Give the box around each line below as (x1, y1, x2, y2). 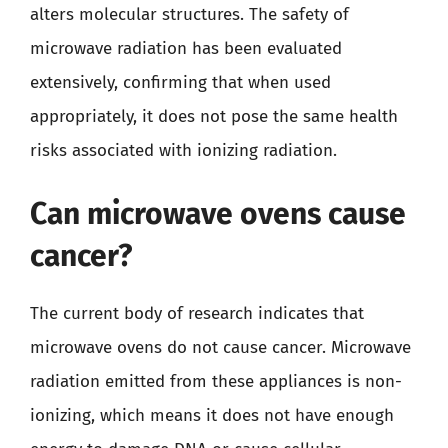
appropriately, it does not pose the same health (30, 105, 398, 127)
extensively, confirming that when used (30, 71, 331, 93)
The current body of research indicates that (30, 303, 364, 324)
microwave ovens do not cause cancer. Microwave (30, 337, 411, 358)
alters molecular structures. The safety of (30, 3, 349, 25)
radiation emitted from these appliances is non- (30, 371, 402, 392)
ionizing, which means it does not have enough (30, 405, 394, 426)
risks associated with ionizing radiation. (30, 139, 337, 161)
